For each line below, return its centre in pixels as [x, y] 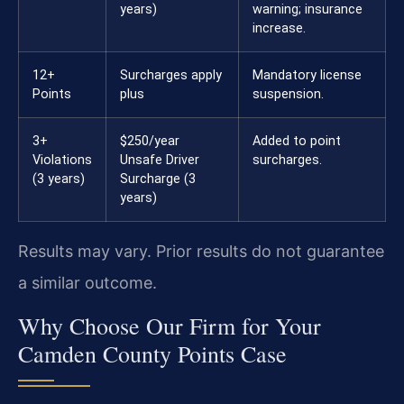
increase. [279, 29]
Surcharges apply [171, 76]
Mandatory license [307, 76]
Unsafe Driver [160, 161]
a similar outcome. [87, 283]
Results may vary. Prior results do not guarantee [201, 252]
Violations [62, 161]
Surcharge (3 [158, 179]
